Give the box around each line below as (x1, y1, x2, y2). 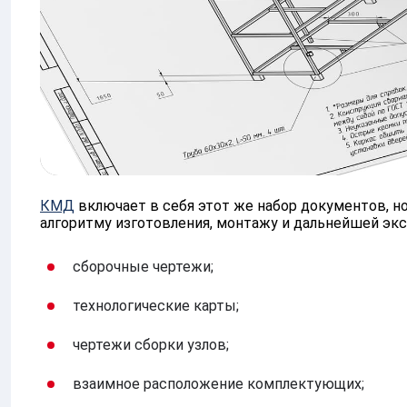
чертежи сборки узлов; (73, 335, 229, 353)
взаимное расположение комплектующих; (73, 374, 364, 392)
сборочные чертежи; (73, 257, 213, 275)
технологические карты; (73, 296, 239, 314)
